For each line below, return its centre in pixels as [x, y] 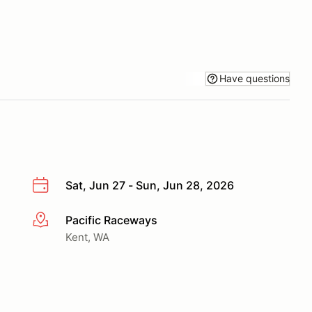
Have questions [255, 78]
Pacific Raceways [111, 220]
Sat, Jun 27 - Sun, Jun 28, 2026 [150, 185]
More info [57, 220]
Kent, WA [87, 237]
